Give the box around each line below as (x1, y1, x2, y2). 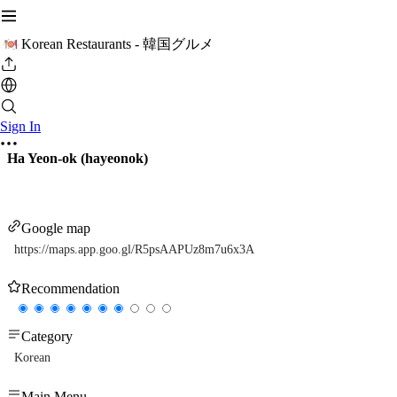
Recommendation (21, 281, 120, 297)
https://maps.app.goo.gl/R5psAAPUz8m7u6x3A (14, 243, 254, 257)
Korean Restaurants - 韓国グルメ (21, 35, 214, 51)
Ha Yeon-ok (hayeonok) (7, 151, 148, 166)
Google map (21, 221, 90, 237)
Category (21, 329, 73, 345)
